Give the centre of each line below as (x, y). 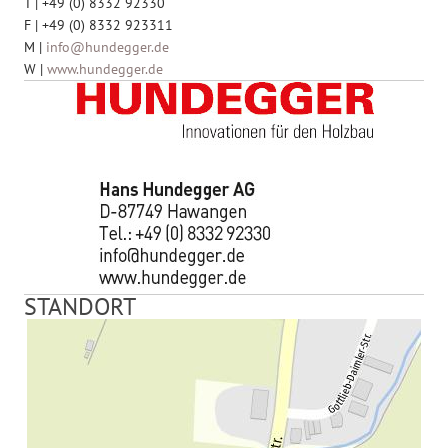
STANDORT (80, 306)
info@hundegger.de (108, 46)
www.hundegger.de (105, 68)
